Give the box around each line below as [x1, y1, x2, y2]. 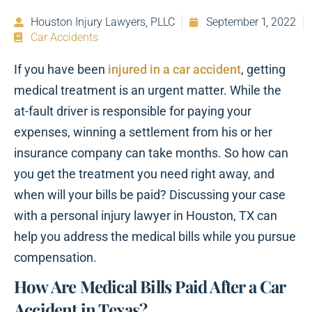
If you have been [14, 62, 108, 77]
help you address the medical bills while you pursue [14, 229, 296, 244]
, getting [241, 62, 286, 77]
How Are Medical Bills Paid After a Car [14, 275, 286, 298]
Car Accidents [31, 31, 98, 45]
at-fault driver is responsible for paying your [14, 104, 251, 119]
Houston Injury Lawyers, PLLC [31, 15, 175, 29]
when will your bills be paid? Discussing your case [14, 187, 286, 203]
